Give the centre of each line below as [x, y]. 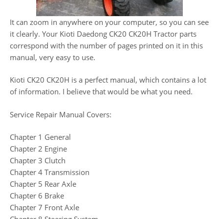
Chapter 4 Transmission [50, 172]
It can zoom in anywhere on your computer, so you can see [109, 22]
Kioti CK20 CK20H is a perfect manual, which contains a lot [108, 80]
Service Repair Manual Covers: [61, 114]
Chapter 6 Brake [37, 196]
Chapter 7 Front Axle [44, 208]
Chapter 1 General [40, 137]
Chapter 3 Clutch [38, 161]
